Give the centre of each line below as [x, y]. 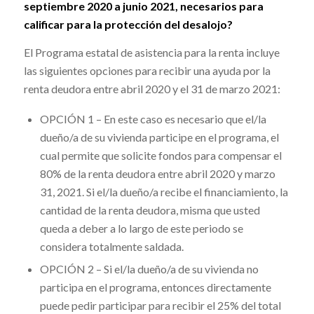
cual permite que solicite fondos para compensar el [161, 155]
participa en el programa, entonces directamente [155, 287]
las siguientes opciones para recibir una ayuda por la [147, 71]
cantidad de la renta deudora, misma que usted [150, 210]
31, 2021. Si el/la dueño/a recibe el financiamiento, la [164, 191]
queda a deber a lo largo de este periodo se [141, 228]
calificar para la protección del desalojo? [128, 25]
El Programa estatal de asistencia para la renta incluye [151, 53]
